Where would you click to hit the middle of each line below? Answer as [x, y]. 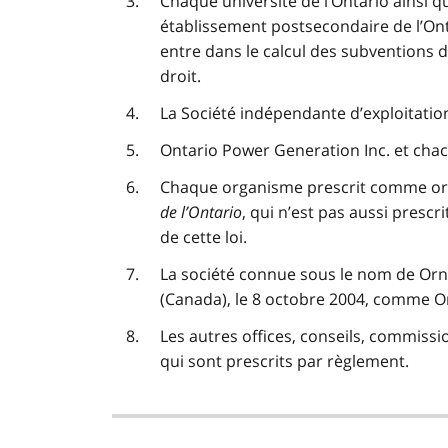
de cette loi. [203, 237]
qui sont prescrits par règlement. [284, 361]
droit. [180, 76]
